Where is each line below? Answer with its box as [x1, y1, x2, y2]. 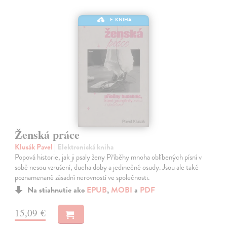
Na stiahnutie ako [27, 184, 87, 197]
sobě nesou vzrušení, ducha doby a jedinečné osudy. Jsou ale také [15, 162, 199, 173]
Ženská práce [15, 126, 80, 143]
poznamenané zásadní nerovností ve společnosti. [15, 172, 150, 183]
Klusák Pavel [15, 141, 55, 153]
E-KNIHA [110, 16, 132, 24]
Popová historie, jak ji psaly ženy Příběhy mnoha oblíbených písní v [15, 152, 202, 163]
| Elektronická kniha [54, 141, 114, 153]
